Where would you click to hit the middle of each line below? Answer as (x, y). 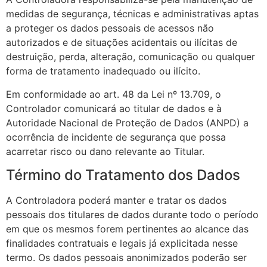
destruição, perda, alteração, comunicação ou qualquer (131, 57)
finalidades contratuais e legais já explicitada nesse (122, 243)
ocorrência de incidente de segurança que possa (116, 137)
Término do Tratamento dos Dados (123, 175)
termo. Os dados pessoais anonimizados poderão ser (126, 258)
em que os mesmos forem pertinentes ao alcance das (127, 229)
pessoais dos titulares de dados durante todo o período (132, 215)
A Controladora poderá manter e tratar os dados (116, 201)
